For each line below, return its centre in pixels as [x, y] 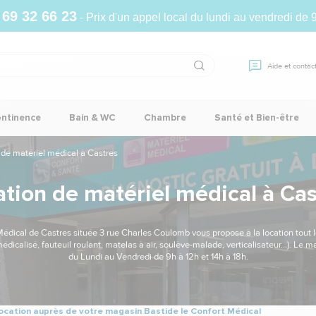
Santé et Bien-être [257, 117]
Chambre [165, 117]
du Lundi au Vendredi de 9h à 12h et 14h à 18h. [158, 256]
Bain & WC [92, 117]
